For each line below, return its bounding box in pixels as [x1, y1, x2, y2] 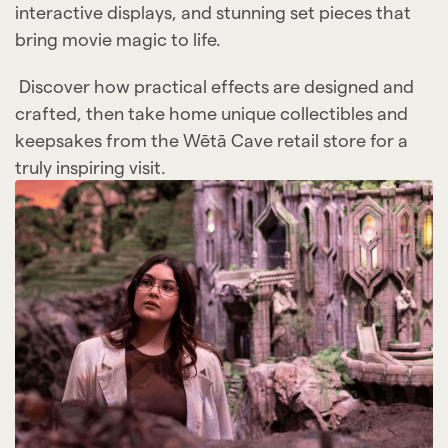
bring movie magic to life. [15, 28, 221, 49]
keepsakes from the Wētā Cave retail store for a [15, 129, 408, 150]
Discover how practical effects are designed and [15, 75, 414, 96]
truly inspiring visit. [15, 156, 166, 177]
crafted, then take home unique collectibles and [15, 102, 408, 123]
